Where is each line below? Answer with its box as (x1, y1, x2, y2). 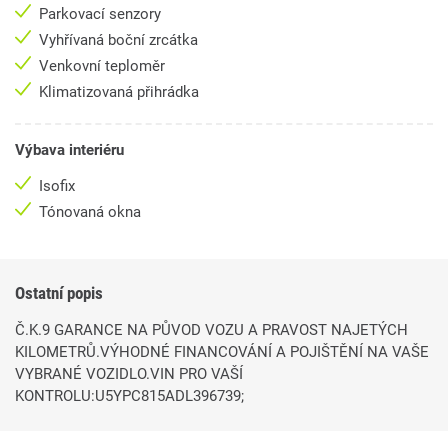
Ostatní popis (15, 283, 103, 304)
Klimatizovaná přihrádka (39, 83, 203, 102)
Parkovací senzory (39, 5, 165, 24)
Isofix (39, 177, 79, 196)
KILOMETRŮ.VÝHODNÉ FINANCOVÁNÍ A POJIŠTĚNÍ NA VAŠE (15, 343, 429, 362)
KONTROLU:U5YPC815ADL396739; (15, 387, 244, 406)
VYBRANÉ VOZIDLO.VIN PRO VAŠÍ (15, 365, 243, 384)
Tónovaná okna (39, 203, 145, 222)
